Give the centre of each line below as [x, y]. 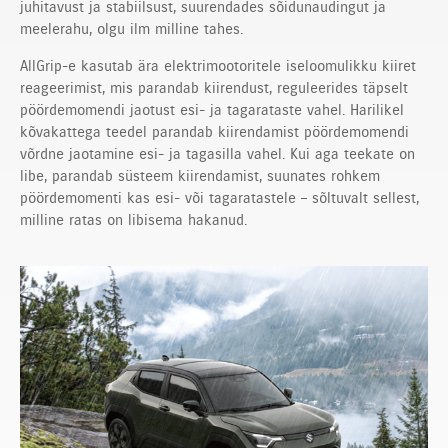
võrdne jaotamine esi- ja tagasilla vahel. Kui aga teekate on [217, 153]
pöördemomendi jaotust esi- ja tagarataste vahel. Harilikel [212, 109]
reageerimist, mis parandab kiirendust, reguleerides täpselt [214, 87]
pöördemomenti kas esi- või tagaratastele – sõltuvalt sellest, [219, 197]
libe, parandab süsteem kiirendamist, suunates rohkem [200, 175]
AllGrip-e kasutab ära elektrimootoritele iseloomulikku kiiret [218, 65]
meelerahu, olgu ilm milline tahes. [131, 28]
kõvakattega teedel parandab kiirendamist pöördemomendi [214, 131]
